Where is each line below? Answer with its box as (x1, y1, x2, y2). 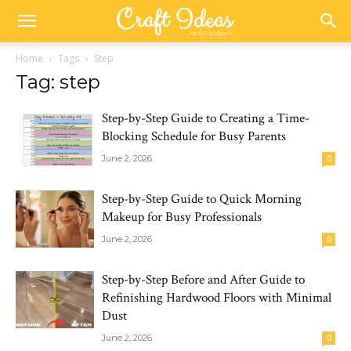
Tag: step (16, 71, 100, 93)
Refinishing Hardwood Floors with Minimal (102, 289, 331, 306)
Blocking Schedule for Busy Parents (102, 128, 286, 145)
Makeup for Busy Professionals (102, 208, 262, 226)
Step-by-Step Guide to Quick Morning (102, 190, 302, 208)
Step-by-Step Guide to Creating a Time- (102, 110, 309, 127)
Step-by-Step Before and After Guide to (102, 271, 305, 288)
